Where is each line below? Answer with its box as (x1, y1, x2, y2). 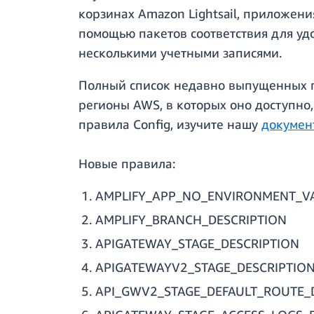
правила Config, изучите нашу (78, 116, 261, 132)
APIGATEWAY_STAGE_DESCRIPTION (95, 235, 299, 252)
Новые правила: (78, 156, 175, 172)
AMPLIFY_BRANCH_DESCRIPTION (95, 212, 287, 228)
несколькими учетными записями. (78, 45, 282, 61)
